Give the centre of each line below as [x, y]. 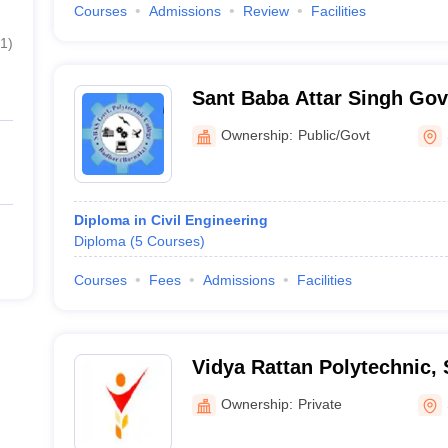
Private [319, 403]
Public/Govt [333, 134]
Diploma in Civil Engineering [170, 220]
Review [265, 11]
